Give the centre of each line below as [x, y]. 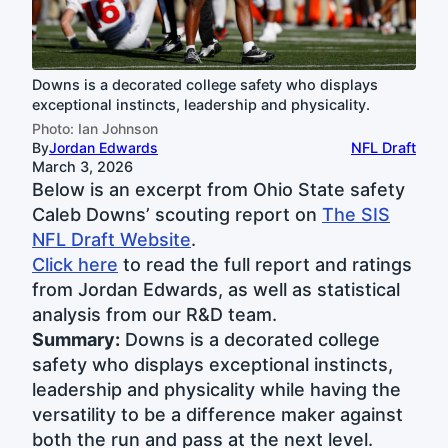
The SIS [356, 214]
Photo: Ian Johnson [95, 128]
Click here [75, 264]
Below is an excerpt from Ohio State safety [218, 189]
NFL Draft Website [111, 239]
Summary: [76, 339]
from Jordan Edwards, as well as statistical [216, 289]
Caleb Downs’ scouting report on [177, 214]
